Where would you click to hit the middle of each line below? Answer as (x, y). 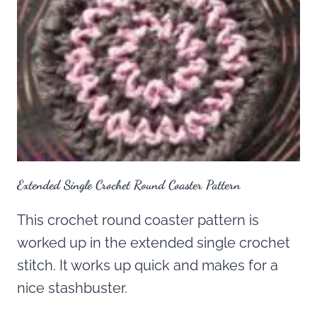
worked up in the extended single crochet (154, 242)
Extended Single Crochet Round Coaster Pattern (129, 184)
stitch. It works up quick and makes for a (148, 265)
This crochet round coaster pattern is (138, 220)
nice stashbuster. (72, 288)
